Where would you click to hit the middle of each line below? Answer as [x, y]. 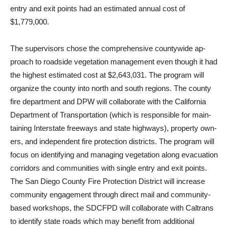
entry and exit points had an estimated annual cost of [98, 9]
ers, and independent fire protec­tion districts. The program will [112, 142]
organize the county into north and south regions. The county [111, 88]
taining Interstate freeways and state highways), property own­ [113, 128]
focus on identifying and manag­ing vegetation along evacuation [114, 155]
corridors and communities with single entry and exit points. [109, 168]
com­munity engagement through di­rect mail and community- [110, 195]
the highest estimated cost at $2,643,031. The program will [107, 75]
